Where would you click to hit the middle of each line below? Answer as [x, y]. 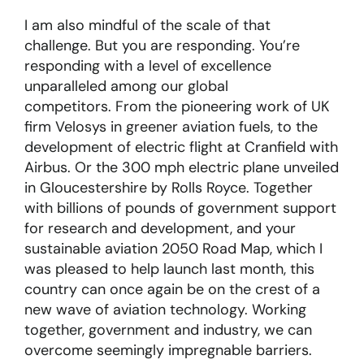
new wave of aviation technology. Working [165, 310]
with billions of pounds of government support [180, 208]
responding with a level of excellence [147, 66]
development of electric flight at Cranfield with [181, 147]
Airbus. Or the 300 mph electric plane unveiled [181, 168]
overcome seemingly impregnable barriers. [168, 351]
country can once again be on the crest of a [172, 290]
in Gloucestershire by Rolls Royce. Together [168, 188]
